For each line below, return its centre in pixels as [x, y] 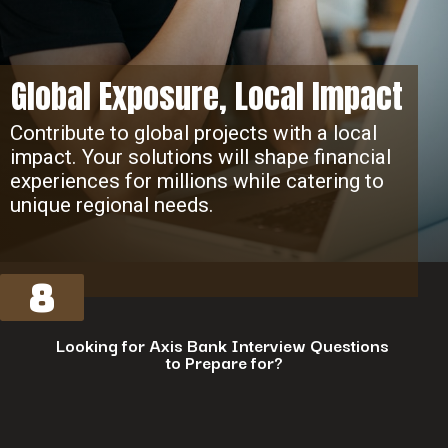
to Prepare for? [224, 361]
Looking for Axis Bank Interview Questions [224, 344]
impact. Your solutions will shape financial [200, 156]
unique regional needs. [111, 204]
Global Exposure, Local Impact [206, 96]
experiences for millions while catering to [196, 180]
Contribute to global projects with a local [193, 132]
